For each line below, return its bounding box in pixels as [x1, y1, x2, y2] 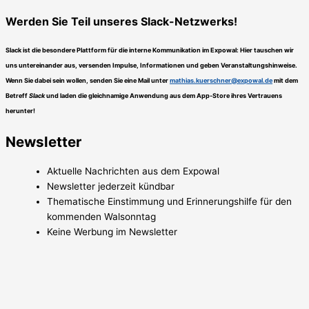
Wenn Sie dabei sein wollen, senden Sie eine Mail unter [6, 77, 170, 85]
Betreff [6, 92, 29, 100]
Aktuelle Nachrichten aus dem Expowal [47, 165, 219, 177]
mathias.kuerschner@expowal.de [170, 77, 272, 85]
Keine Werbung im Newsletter [47, 226, 177, 237]
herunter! [6, 107, 35, 115]
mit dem [272, 77, 298, 85]
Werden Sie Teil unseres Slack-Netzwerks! [6, 14, 237, 28]
